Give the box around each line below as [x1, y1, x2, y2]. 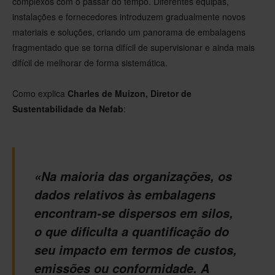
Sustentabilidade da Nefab [12, 102, 123, 115]
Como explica [12, 87, 68, 99]
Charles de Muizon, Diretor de [68, 87, 192, 99]
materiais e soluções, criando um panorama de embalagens [12, 25, 246, 38]
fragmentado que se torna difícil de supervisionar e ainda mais [12, 41, 255, 53]
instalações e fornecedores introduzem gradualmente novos [12, 10, 246, 23]
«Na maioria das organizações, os [34, 167, 232, 185]
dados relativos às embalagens [34, 185, 215, 203]
